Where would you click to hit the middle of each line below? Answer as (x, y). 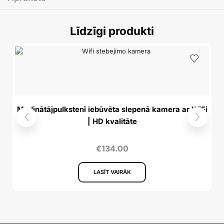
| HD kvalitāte (112, 122)
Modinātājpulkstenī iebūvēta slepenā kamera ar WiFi (112, 110)
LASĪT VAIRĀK (112, 172)
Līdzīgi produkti (112, 31)
